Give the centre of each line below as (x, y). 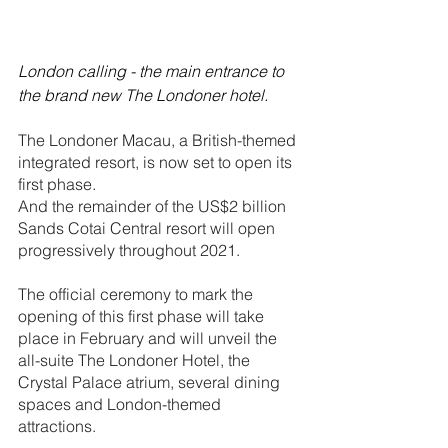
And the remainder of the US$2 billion (154, 206)
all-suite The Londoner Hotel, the (136, 360)
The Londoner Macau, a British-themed (159, 140)
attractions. (57, 426)
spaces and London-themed (121, 404)
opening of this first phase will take (143, 316)
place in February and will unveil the (149, 338)
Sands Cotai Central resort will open (148, 228)
